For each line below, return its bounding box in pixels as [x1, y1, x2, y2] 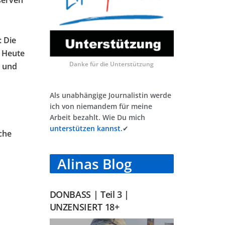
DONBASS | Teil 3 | [49, 188, 130, 200]
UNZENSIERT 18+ [49, 200, 120, 213]
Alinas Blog [57, 154, 132, 173]
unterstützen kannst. [49, 123, 123, 133]
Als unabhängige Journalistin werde [49, 90, 171, 100]
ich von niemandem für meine [49, 101, 152, 111]
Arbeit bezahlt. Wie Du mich [49, 112, 145, 122]
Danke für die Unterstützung [69, 59, 154, 68]
